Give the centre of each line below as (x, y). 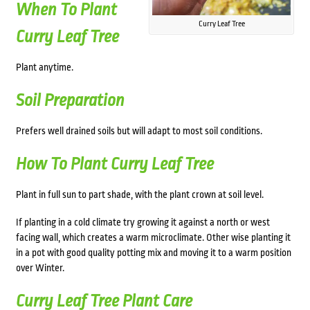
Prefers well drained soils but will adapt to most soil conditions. (139, 131)
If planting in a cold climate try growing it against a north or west (143, 222)
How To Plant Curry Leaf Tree (115, 164)
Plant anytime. (44, 67)
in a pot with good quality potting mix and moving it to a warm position (153, 253)
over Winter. (40, 268)
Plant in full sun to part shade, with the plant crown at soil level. (139, 195)
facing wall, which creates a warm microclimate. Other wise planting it (153, 238)
